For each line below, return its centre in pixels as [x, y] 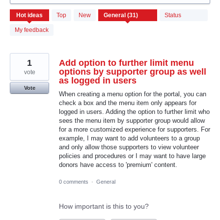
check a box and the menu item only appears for [128, 103]
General [106, 182]
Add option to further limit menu [126, 63]
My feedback [32, 30]
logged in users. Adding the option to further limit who [134, 112]
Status [173, 15]
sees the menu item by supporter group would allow [132, 121]
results [20, 19]
